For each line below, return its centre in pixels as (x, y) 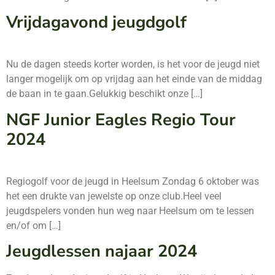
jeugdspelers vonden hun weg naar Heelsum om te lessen (130, 211)
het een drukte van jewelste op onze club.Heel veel (114, 196)
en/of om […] (33, 225)
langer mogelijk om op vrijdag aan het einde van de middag (134, 79)
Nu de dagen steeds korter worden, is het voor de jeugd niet (133, 64)
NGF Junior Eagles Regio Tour (121, 120)
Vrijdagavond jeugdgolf (96, 23)
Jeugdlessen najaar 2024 (102, 251)
